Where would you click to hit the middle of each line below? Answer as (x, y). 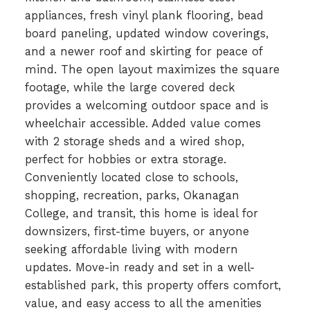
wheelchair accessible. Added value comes (143, 123)
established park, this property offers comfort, (153, 285)
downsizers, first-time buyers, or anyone (137, 231)
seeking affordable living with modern (131, 249)
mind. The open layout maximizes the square (152, 69)
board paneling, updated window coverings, (146, 33)
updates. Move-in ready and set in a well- (139, 267)
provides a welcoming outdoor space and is (146, 105)
